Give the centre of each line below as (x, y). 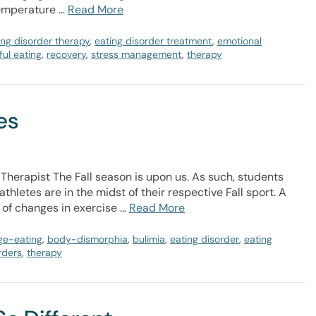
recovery (66, 54)
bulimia (149, 239)
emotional (239, 41)
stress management (136, 54)
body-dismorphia (87, 239)
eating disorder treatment (153, 41)
